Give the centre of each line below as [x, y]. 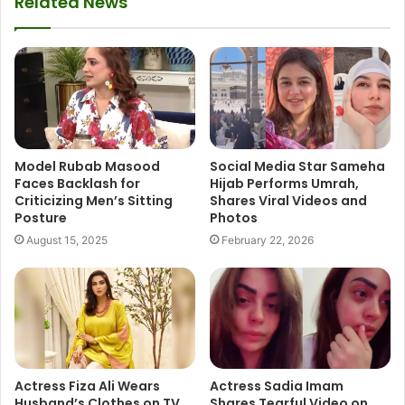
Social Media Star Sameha [297, 166]
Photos [234, 217]
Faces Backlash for [77, 183]
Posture [41, 217]
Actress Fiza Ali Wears [87, 386]
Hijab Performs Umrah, [284, 183]
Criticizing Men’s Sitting [94, 200]
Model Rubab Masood [87, 166]
